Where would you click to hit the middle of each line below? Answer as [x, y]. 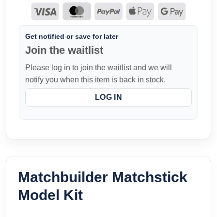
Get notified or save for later [72, 36]
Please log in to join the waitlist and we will [99, 67]
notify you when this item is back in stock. [95, 79]
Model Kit [50, 195]
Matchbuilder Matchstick [103, 177]
